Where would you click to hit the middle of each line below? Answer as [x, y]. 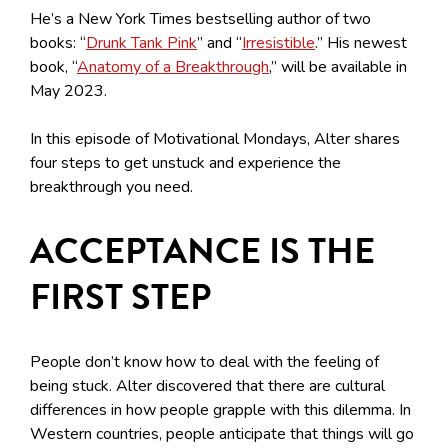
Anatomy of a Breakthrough [173, 66]
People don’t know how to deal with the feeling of [204, 362]
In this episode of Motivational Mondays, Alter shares [215, 138]
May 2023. [68, 90]
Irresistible [278, 42]
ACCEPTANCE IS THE [202, 251]
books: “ [58, 42]
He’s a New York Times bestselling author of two [200, 18]
